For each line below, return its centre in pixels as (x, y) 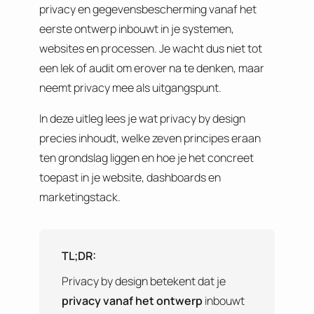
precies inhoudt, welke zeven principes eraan (150, 138)
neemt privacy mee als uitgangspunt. (130, 88)
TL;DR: (79, 256)
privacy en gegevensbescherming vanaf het (148, 9)
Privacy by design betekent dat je (144, 281)
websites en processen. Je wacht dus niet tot (151, 49)
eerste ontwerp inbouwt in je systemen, (137, 29)
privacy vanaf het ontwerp (132, 301)
